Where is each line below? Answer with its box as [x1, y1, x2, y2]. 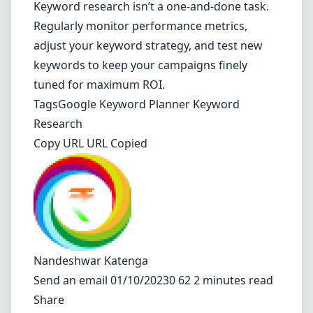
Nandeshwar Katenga [34, 253, 148, 268]
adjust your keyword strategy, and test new [34, 38, 263, 53]
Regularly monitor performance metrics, [34, 18, 247, 34]
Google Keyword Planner [58, 96, 190, 112]
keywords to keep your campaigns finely [34, 57, 247, 73]
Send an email [34, 272, 110, 288]
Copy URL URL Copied [34, 136, 147, 151]
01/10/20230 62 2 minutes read [110, 272, 273, 288]
